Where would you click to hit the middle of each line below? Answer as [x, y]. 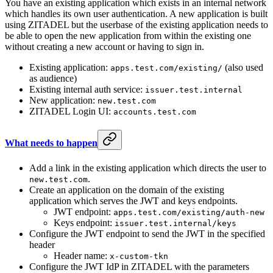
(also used [243, 67]
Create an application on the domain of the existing [127, 190]
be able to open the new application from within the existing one [128, 35]
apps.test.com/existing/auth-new [189, 213]
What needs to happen [51, 143]
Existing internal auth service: [87, 89]
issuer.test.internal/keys [175, 224]
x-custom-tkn [139, 257]
